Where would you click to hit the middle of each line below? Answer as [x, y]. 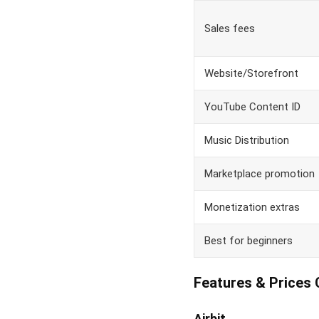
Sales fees [230, 28]
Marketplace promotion [260, 174]
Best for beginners [249, 241]
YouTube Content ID [252, 107]
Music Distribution [247, 140]
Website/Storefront [251, 73]
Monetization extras [252, 207]
